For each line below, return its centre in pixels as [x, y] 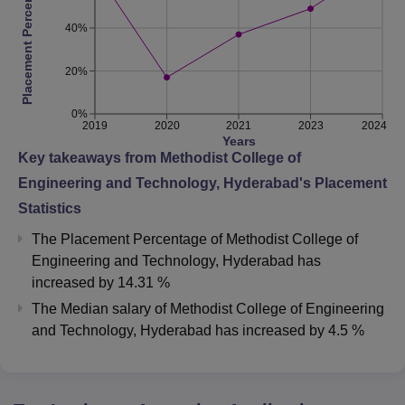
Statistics [50, 208]
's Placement [343, 183]
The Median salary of [101, 308]
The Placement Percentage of [129, 239]
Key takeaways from [89, 157]
